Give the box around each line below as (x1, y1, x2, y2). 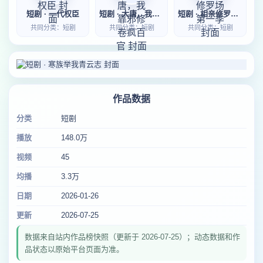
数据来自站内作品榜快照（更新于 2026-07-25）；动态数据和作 (25, 232, 240, 241)
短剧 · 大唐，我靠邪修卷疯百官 (152, 9, 160, 18)
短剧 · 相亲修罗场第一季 (231, 9, 238, 18)
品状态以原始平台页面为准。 (25, 245, 124, 254)
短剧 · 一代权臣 (26, 9, 79, 18)
